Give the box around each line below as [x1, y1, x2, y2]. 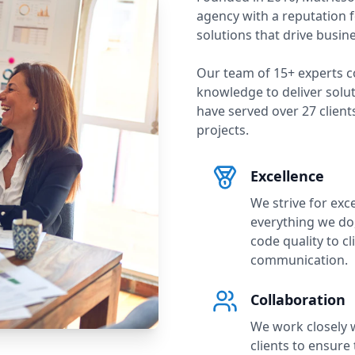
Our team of [197, 64, 273, 82]
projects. [197, 121, 249, 139]
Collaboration [250, 290, 345, 309]
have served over [197, 102, 302, 120]
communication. [250, 251, 348, 269]
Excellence [250, 166, 324, 185]
